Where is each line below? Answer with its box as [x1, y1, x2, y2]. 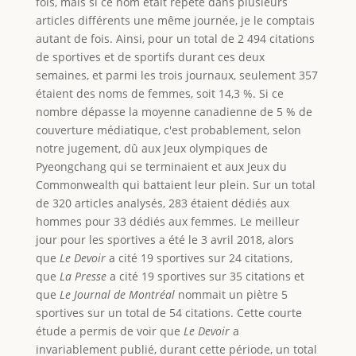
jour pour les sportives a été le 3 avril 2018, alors [35, 231, 294, 247]
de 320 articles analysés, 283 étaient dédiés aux [35, 195, 289, 211]
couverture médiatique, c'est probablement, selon [35, 122, 301, 137]
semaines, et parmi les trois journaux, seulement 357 [35, 67, 318, 83]
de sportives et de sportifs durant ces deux [35, 48, 265, 64]
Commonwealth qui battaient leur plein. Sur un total [35, 176, 315, 192]
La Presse [59, 268, 110, 284]
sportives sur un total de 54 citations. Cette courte [35, 304, 302, 320]
